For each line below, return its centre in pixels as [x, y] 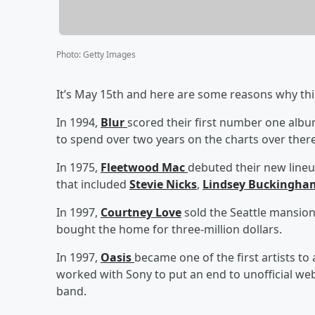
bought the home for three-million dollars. [169, 229]
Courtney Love [141, 212]
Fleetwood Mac [144, 167]
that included [93, 184]
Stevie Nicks [163, 184]
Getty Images [109, 54]
